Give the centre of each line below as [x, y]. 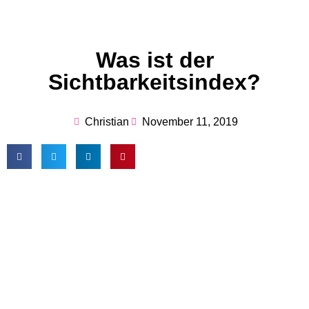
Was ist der [154, 60]
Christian [107, 122]
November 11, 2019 [190, 122]
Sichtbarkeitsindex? [154, 82]
